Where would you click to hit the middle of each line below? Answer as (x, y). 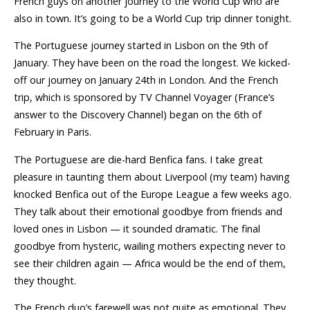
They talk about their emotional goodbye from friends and (148, 211)
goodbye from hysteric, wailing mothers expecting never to (150, 246)
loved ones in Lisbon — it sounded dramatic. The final (137, 228)
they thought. (45, 280)
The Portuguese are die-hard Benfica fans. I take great (138, 159)
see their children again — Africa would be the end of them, (150, 263)
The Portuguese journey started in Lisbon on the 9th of (141, 46)
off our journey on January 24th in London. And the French (146, 80)
